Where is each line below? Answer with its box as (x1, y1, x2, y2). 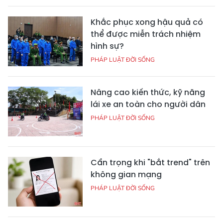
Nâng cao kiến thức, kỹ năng (91, 87, 205, 99)
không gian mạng (91, 169, 162, 181)
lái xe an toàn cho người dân (91, 99, 206, 111)
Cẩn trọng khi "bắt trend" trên (91, 157, 210, 169)
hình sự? (91, 40, 124, 52)
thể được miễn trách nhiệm (91, 28, 201, 40)
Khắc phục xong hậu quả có (91, 16, 203, 28)
